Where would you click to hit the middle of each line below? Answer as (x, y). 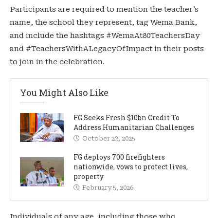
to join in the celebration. (57, 62)
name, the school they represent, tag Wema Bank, (103, 22)
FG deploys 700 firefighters (119, 157)
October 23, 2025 (109, 138)
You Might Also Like (64, 92)
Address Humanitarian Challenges (134, 127)
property (89, 176)
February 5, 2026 (108, 187)
